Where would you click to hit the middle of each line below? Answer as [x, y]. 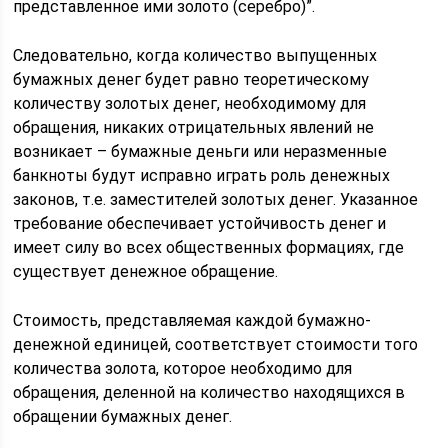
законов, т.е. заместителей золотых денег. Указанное [216, 199]
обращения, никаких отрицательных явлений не [194, 127]
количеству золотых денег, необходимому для [190, 103]
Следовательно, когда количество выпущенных [195, 55]
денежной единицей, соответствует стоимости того [216, 344]
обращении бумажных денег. [123, 416]
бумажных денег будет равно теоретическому [191, 79]
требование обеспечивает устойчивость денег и [200, 223]
